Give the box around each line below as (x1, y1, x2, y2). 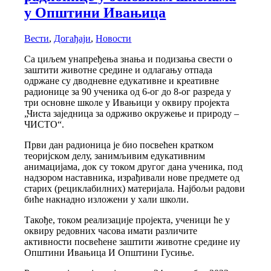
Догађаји (54, 33, 91, 44)
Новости (96, 33, 132, 44)
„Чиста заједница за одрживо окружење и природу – (24, 108, 240, 119)
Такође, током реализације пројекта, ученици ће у (24, 214, 230, 225)
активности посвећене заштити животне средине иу (24, 236, 241, 247)
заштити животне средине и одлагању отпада (24, 64, 213, 75)
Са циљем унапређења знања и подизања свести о (24, 53, 233, 64)
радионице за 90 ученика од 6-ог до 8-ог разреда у (24, 86, 232, 97)
